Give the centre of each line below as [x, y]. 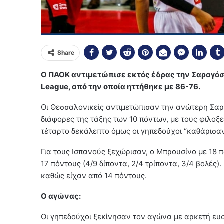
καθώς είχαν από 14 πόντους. [94, 175]
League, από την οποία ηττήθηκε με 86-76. [121, 86]
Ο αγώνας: [61, 196]
